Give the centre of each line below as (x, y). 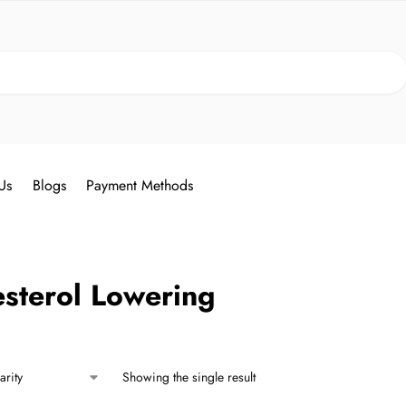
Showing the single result (188, 377)
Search (385, 60)
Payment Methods (139, 185)
